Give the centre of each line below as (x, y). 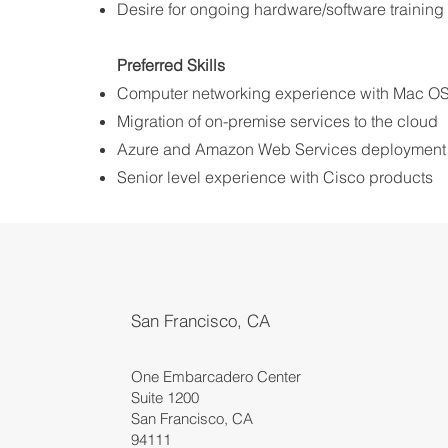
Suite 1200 (165, 397)
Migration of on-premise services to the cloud (277, 121)
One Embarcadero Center (218, 376)
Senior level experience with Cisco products (275, 177)
